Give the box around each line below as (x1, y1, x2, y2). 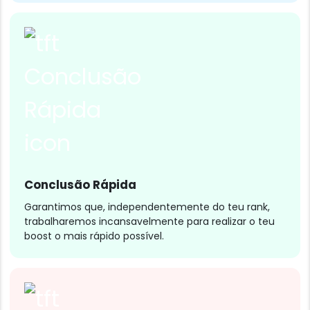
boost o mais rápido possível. (24, 228, 164, 243)
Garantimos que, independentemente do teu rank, (24, 199, 270, 214)
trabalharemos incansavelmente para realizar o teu (24, 214, 275, 228)
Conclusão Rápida (24, 176, 136, 193)
